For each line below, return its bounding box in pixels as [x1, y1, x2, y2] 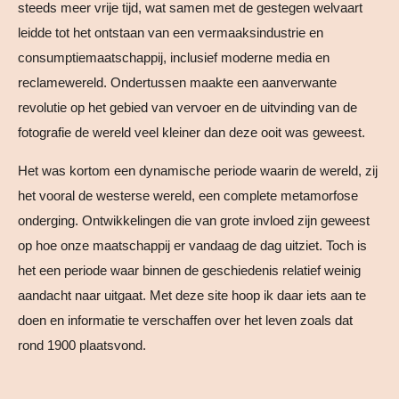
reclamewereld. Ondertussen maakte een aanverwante [18, 74, 337, 90]
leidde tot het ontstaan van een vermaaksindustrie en [18, 24, 323, 40]
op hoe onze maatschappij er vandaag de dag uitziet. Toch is [18, 237, 367, 253]
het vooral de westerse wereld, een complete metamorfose [18, 187, 358, 203]
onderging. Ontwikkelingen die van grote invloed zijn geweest [18, 212, 370, 228]
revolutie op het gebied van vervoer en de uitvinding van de [18, 99, 357, 115]
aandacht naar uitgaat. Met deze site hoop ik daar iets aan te [18, 287, 366, 303]
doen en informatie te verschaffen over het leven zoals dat [18, 312, 353, 328]
